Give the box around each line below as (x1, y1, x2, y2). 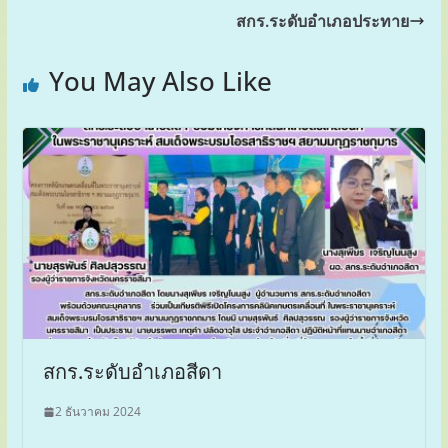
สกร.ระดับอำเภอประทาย (236, 9, 410, 32)
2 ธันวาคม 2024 (54, 403, 141, 421)
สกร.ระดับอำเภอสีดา (42, 358, 222, 386)
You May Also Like (48, 62, 272, 99)
